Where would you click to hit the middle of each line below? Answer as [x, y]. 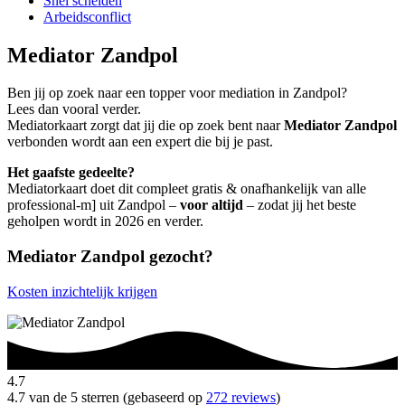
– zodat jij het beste [300, 205]
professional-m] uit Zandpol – [94, 205]
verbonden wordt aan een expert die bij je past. [140, 142]
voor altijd [212, 205]
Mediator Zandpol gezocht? [110, 257]
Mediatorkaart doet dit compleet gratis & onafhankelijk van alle [187, 189]
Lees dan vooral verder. [74, 109]
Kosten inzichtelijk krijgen [82, 291]
